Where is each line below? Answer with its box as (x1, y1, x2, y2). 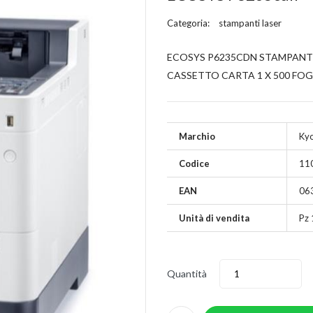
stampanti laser (219, 17, 282, 29)
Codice (179, 158, 210, 169)
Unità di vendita (179, 212, 249, 224)
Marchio (179, 131, 215, 142)
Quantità (167, 268, 207, 279)
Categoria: (167, 17, 212, 29)
